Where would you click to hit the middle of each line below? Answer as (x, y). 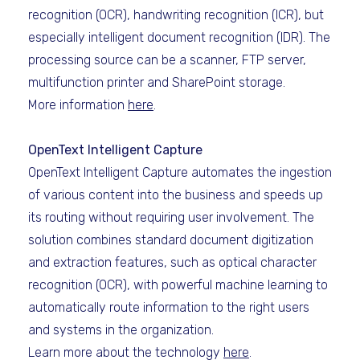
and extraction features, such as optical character (172, 262)
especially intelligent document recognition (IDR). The (179, 37)
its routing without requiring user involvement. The (171, 217)
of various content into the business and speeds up (176, 195)
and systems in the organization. (121, 330)
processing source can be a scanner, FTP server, (167, 60)
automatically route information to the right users (169, 307)
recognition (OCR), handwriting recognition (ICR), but (176, 15)
